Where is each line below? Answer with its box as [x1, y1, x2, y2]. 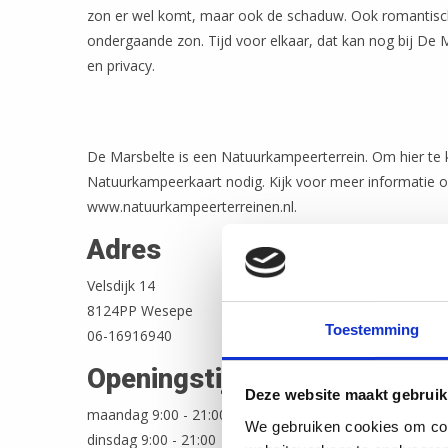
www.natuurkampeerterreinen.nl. [87, 197, 297, 216]
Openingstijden [87, 363, 276, 395]
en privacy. [87, 56, 155, 75]
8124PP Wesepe [87, 301, 193, 320]
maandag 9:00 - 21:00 [87, 405, 227, 424]
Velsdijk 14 [87, 276, 155, 295]
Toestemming [325, 320, 419, 338]
